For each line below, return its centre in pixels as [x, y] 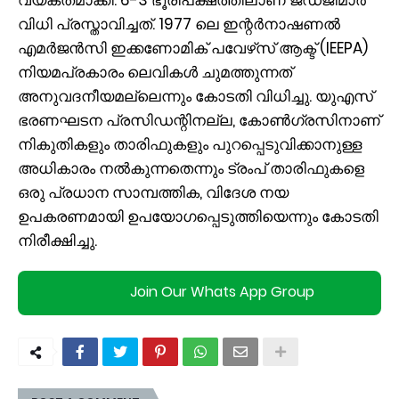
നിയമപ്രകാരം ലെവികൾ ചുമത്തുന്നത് [155, 72]
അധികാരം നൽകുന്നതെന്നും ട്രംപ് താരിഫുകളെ [191, 168]
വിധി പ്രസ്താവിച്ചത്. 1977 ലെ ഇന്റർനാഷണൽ [179, 24]
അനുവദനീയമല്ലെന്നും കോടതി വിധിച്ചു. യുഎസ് [195, 96]
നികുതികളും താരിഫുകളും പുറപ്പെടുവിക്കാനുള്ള [190, 144]
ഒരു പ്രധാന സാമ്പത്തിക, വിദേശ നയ [153, 192]
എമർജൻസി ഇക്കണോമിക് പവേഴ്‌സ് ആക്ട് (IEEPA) [193, 48]
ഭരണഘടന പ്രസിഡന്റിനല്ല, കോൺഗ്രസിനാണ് [199, 120]
